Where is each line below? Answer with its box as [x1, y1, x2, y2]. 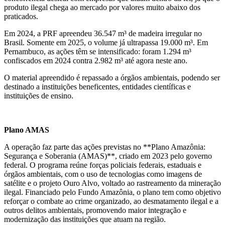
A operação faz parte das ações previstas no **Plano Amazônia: [4, 143, 205, 152]
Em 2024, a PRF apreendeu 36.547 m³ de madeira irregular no [4, 29, 202, 38]
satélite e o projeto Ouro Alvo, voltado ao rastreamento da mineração [4, 179, 221, 188]
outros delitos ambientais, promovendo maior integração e [4, 206, 186, 215]
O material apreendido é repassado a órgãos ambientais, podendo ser [4, 73, 220, 82]
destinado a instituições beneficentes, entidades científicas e [4, 82, 191, 91]
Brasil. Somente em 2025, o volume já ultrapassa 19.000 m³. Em [4, 38, 208, 47]
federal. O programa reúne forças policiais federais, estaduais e [4, 161, 201, 170]
